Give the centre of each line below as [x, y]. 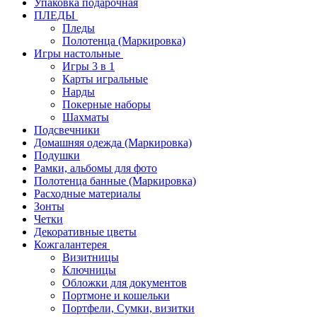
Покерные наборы [106, 105]
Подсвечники [67, 130]
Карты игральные [105, 79]
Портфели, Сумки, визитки [128, 309]
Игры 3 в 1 [88, 67]
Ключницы [89, 270]
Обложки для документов [125, 283]
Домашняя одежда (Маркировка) [113, 143]
